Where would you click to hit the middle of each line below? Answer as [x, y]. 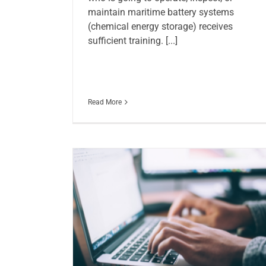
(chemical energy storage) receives [160, 27]
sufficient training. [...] [132, 41]
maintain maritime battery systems [161, 12]
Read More [104, 102]
